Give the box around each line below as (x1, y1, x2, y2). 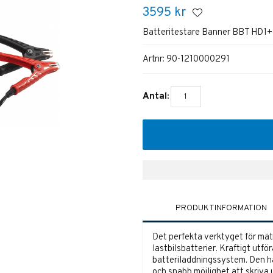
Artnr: (142, 53, 166, 65)
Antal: (142, 91, 169, 103)
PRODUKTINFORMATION (175, 203, 267, 214)
